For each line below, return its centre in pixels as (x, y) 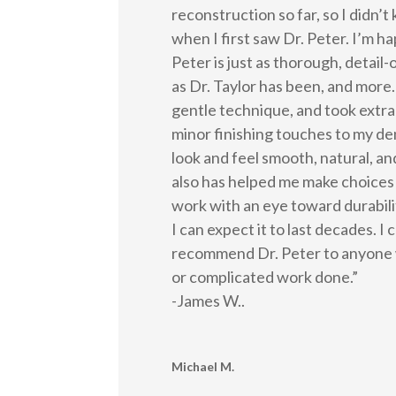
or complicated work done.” (265, 276)
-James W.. (209, 300)
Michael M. (203, 366)
